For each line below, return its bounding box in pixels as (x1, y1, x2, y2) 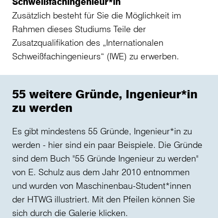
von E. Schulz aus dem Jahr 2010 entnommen (12, 166, 190, 178)
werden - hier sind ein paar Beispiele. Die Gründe (12, 139, 202, 150)
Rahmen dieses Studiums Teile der (12, 23, 146, 35)
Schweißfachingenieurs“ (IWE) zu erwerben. (12, 51, 179, 62)
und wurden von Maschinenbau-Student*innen (12, 180, 191, 191)
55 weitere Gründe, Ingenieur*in (12, 87, 198, 102)
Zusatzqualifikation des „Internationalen (12, 37, 163, 48)
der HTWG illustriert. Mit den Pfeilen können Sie (12, 194, 195, 205)
